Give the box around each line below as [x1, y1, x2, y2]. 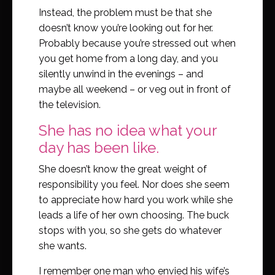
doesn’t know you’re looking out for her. [39, 22, 213, 34]
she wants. [39, 240, 87, 252]
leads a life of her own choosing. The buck [39, 209, 229, 222]
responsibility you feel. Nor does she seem [39, 179, 230, 191]
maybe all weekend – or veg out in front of [39, 83, 231, 96]
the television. [39, 99, 101, 111]
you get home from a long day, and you [39, 53, 218, 65]
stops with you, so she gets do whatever [39, 225, 222, 237]
